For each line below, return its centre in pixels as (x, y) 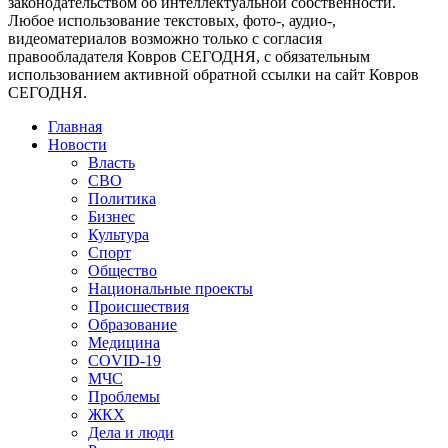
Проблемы (124, 396)
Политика (122, 198)
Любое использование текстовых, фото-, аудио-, (172, 20)
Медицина (124, 342)
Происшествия (138, 306)
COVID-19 (124, 360)
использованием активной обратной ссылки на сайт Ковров (213, 74)
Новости (77, 144)
